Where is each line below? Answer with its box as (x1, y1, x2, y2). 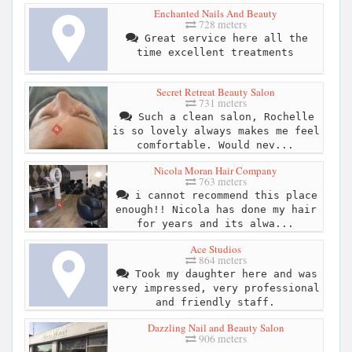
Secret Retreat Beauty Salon (156, 84, 275, 99)
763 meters (196, 174, 247, 189)
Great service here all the (137, 31, 308, 44)
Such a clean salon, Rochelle (131, 110, 314, 123)
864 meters (196, 253, 247, 268)
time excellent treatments (136, 46, 294, 58)
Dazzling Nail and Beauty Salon (147, 321, 284, 335)
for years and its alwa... (136, 218, 294, 230)
